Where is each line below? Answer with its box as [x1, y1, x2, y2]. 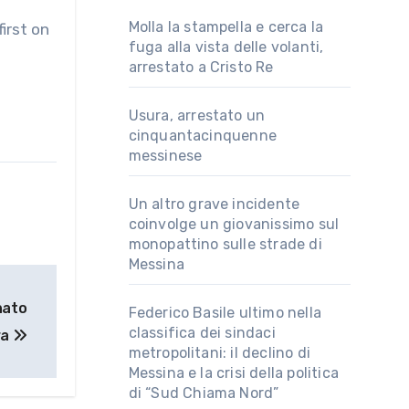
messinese [128, 147, 203, 164]
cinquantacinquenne [128, 127, 278, 144]
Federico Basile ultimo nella [128, 304, 322, 321]
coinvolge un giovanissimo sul [128, 215, 340, 233]
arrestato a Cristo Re [128, 58, 274, 76]
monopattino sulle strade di [128, 236, 322, 253]
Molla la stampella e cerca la [128, 18, 324, 36]
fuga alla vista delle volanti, [128, 38, 324, 56]
